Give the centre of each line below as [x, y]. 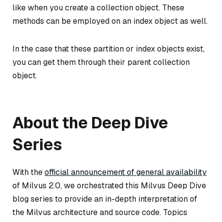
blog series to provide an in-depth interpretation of [105, 199]
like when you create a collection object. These [98, 7]
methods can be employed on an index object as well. [110, 21]
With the [28, 172]
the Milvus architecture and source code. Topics [100, 212]
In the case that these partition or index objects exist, [109, 49]
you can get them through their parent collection [101, 62]
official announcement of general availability [126, 172]
